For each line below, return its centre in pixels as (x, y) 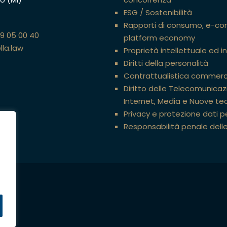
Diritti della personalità (166, 63)
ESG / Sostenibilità (158, 12)
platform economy (159, 37)
